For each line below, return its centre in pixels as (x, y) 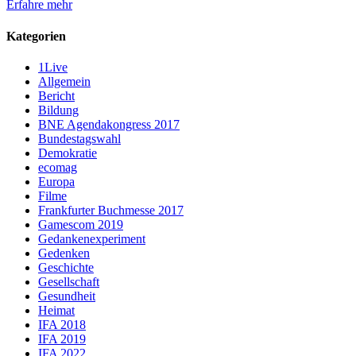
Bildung (58, 110)
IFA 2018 (62, 325)
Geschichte (66, 267)
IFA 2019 (62, 339)
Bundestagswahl (79, 139)
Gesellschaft (69, 282)
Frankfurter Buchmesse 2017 (111, 210)
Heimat (56, 310)
